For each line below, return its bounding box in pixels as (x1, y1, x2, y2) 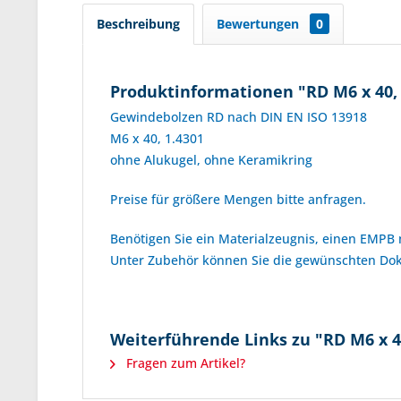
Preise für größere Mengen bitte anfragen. (110, 191, 370, 208)
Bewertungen (217, 15, 303, 32)
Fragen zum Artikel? (123, 354, 245, 371)
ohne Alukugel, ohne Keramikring (110, 151, 316, 168)
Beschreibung (97, 15, 180, 32)
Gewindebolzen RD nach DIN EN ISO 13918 (110, 108, 367, 125)
